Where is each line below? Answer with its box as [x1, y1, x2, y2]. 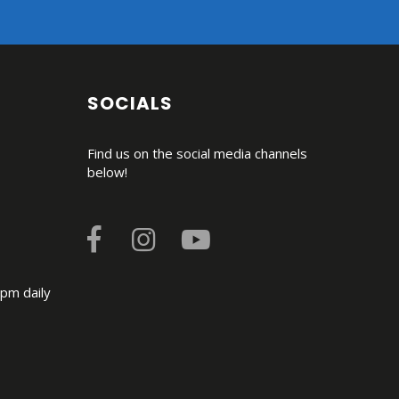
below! [87, 162, 128, 181]
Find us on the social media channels [87, 143, 308, 162]
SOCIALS [87, 90, 174, 116]
